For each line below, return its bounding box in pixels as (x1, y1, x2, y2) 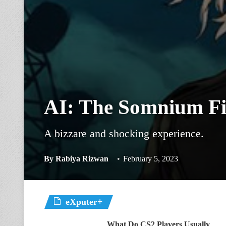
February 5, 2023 (123, 154, 178, 163)
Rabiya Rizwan (55, 154, 108, 163)
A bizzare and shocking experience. (44, 127, 204, 140)
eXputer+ (66, 197, 102, 207)
